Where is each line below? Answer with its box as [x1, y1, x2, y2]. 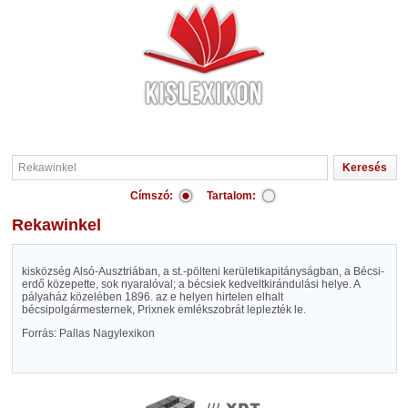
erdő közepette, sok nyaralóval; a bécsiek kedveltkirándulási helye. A [21, 278, 360, 291]
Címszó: [130, 189, 173, 202]
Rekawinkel [23, 216, 101, 234]
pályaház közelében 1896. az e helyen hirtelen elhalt [21, 291, 283, 303]
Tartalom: [207, 189, 256, 202]
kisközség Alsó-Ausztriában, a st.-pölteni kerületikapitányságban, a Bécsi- [21, 265, 384, 278]
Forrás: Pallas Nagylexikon [21, 327, 155, 340]
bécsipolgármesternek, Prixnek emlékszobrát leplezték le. [21, 303, 306, 316]
